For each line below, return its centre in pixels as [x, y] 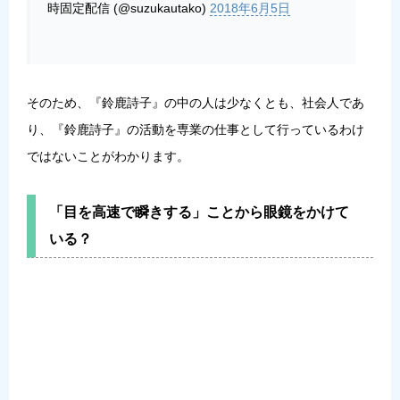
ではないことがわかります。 [108, 157]
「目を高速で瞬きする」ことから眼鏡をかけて [199, 212]
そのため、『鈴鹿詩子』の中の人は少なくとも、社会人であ [196, 103]
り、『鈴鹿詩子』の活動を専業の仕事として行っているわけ [196, 130]
